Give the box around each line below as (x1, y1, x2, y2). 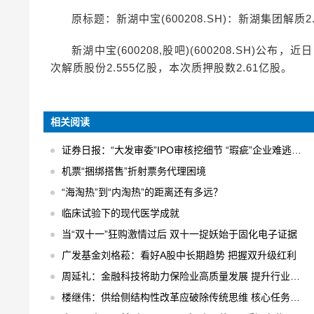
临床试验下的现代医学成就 (62, 207, 179, 219)
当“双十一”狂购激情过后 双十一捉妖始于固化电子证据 (62, 228, 297, 240)
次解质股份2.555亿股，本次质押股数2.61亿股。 (50, 62, 292, 74)
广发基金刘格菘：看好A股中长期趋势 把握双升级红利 (62, 250, 296, 261)
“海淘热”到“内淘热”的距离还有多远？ (62, 186, 223, 198)
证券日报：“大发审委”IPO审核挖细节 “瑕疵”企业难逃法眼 (62, 144, 292, 156)
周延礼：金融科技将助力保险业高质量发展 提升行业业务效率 (62, 271, 290, 282)
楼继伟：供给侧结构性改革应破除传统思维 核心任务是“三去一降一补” (62, 292, 290, 303)
